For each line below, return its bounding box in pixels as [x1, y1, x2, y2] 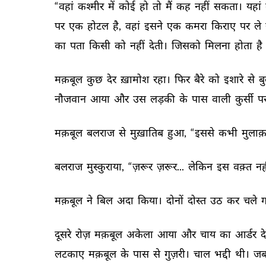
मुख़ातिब [130, 126, 165, 139]
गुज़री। [164, 247, 191, 260]
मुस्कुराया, [87, 160, 126, 173]
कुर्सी [235, 92, 255, 105]
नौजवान [55, 92, 88, 105]
